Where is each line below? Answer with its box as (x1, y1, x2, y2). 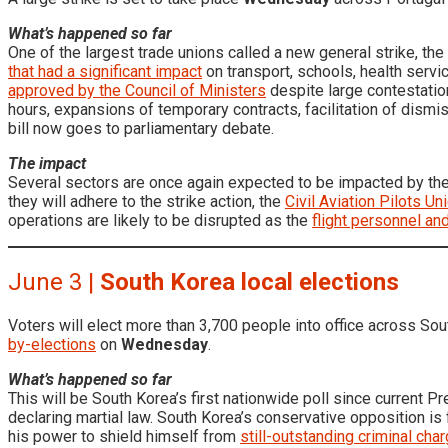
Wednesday (121, 334, 208, 354)
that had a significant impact (8, 61, 202, 81)
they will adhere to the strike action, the (8, 191, 285, 211)
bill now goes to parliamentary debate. (8, 118, 274, 138)
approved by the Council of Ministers (8, 80, 266, 100)
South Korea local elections (100, 267, 399, 296)
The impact (8, 153, 86, 173)
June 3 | (8, 267, 100, 296)
